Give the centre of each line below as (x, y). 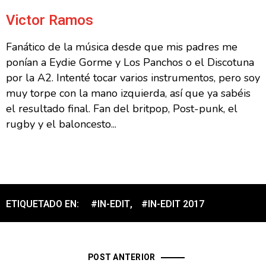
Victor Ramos (50, 21)
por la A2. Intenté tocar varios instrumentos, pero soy (133, 78)
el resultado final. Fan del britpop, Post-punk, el (122, 109)
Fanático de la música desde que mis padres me (122, 47)
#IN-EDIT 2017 (173, 205)
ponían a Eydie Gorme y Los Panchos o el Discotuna (130, 63)
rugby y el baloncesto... (61, 124)
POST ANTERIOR (122, 258)
